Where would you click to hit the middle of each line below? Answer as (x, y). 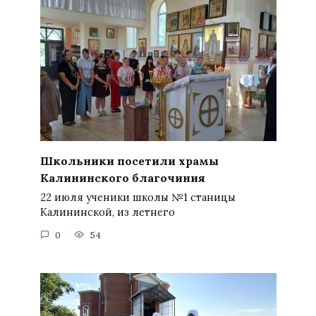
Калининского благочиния (122, 177)
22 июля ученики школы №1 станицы (138, 198)
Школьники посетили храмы (129, 160)
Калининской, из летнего (107, 213)
